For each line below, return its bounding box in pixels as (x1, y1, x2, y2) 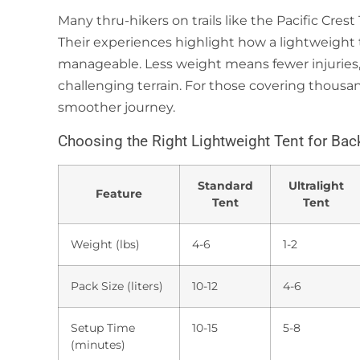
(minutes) (71, 337, 125, 352)
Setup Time (71, 320, 135, 335)
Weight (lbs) (71, 236, 140, 252)
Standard (197, 178, 253, 193)
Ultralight (288, 178, 344, 193)
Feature (96, 186, 142, 201)
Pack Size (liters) (71, 278, 163, 293)
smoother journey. (58, 100, 175, 116)
